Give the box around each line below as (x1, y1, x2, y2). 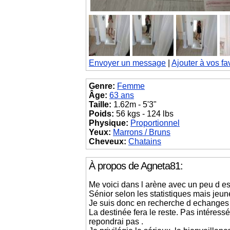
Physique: (89, 119, 128, 127)
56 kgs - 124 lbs (114, 109, 174, 118)
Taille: (89, 100, 111, 109)
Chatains (128, 137, 161, 146)
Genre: (89, 82, 115, 90)
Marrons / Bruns (113, 128, 170, 137)
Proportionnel (130, 119, 180, 127)
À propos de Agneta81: (89, 160, 183, 171)
